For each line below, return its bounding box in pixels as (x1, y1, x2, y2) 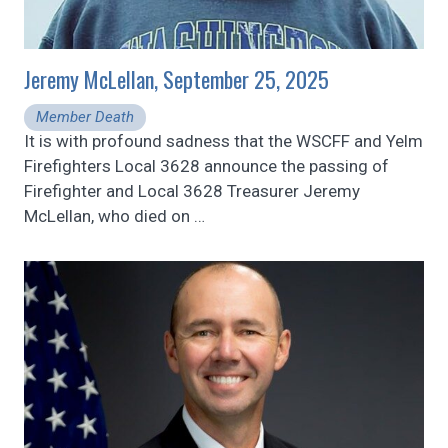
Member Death (36, 108, 134, 127)
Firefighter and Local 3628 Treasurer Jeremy (24, 181, 360, 202)
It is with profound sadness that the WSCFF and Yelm (24, 131, 423, 152)
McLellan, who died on (24, 206, 194, 227)
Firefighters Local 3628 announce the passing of (24, 156, 389, 177)
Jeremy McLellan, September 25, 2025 (24, 62, 329, 95)
